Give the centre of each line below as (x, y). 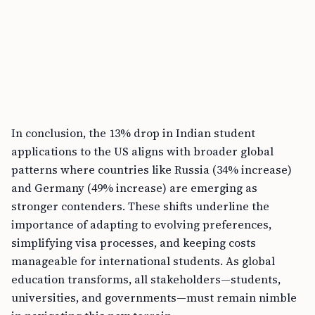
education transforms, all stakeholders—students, (146, 279)
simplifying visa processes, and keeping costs (134, 243)
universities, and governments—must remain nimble (154, 297)
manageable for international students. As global (143, 261)
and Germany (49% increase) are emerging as (134, 188)
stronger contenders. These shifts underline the (140, 206)
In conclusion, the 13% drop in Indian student (133, 133)
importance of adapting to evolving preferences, (141, 224)
